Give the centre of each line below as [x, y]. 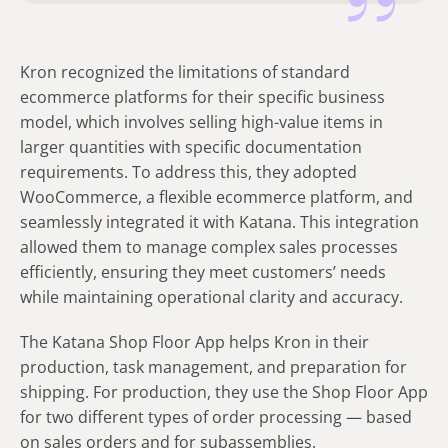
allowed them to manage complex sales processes [209, 246]
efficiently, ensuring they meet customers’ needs [203, 271]
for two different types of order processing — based [216, 416]
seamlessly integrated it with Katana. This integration [219, 221]
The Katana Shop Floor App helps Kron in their [194, 341]
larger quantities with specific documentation [191, 146]
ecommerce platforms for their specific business [202, 96]
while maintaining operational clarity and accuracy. [211, 296]
